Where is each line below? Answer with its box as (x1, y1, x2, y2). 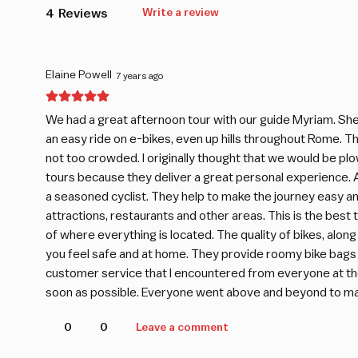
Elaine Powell (46, 70, 112, 82)
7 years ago (116, 70, 164, 81)
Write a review (142, 7, 219, 19)
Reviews (58, 6, 108, 20)
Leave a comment (136, 322, 229, 334)
